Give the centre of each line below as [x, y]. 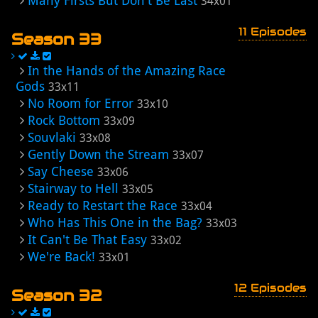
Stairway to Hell [73, 188]
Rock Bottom [64, 120]
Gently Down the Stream [98, 154]
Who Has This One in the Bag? [115, 223]
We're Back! [61, 257]
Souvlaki [52, 137]
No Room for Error [81, 103]
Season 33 [56, 39]
